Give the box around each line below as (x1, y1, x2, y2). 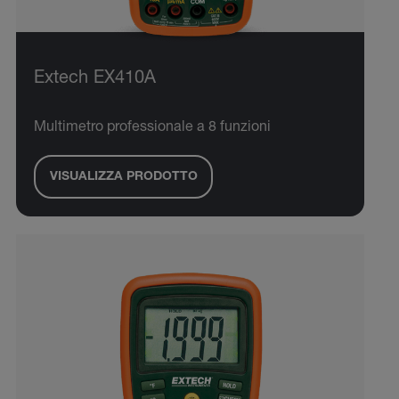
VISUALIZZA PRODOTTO (49, 170, 198, 183)
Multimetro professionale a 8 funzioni (34, 121, 271, 136)
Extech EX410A (34, 70, 156, 89)
